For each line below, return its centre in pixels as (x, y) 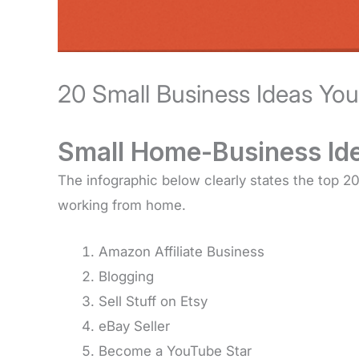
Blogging (126, 276)
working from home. (122, 205)
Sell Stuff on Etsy (153, 301)
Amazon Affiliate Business (182, 252)
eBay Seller (134, 326)
